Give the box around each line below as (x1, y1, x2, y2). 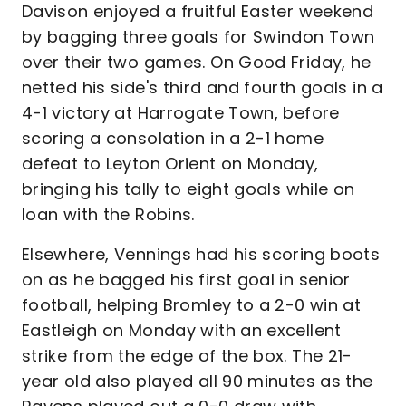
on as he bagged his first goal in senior (22, 268, 351, 291)
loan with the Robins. (22, 203, 200, 226)
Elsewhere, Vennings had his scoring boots (22, 243, 381, 266)
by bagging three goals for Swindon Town (22, 25, 375, 48)
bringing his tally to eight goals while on (22, 178, 355, 200)
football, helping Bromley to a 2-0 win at (22, 294, 362, 316)
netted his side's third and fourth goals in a (22, 76, 383, 99)
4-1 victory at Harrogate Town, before (22, 101, 340, 124)
